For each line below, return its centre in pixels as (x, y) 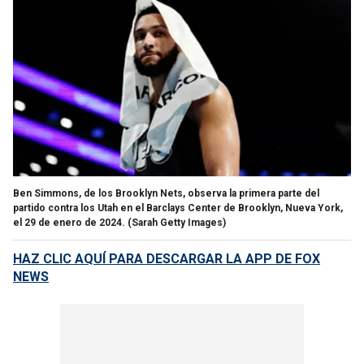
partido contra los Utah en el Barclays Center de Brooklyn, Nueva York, (178, 208)
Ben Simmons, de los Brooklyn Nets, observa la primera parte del (166, 193)
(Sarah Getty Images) (177, 222)
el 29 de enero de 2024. (69, 222)
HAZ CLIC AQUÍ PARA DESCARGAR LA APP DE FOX (167, 258)
